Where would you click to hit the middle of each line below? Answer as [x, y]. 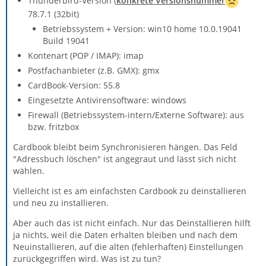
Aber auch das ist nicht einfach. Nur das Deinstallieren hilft [132, 223]
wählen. [29, 170]
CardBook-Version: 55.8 [74, 85]
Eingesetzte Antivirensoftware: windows [107, 100]
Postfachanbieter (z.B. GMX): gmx [94, 70]
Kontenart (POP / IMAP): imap [86, 55]
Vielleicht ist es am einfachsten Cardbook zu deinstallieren [130, 191]
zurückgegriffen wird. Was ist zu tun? [87, 258]
